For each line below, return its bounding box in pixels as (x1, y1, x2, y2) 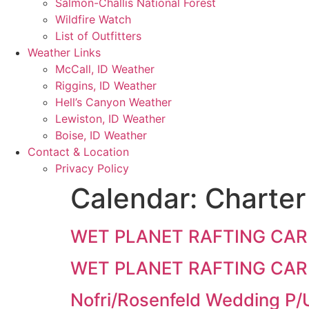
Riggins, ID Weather (55, 79, 157, 92)
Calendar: (70, 181, 205, 215)
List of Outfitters (55, 29, 141, 43)
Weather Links (28, 46, 101, 59)
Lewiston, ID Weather (55, 112, 166, 126)
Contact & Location (28, 145, 129, 159)
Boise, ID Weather (55, 128, 147, 142)
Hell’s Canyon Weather (55, 95, 172, 109)
